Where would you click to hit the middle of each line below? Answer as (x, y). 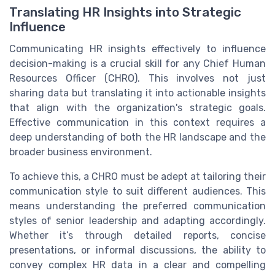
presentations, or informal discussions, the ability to (137, 250)
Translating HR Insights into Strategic (125, 13)
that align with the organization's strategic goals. (137, 108)
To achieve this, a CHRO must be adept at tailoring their (137, 177)
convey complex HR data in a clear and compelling (137, 265)
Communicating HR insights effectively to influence (137, 49)
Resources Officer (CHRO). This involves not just (137, 79)
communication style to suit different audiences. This (137, 192)
